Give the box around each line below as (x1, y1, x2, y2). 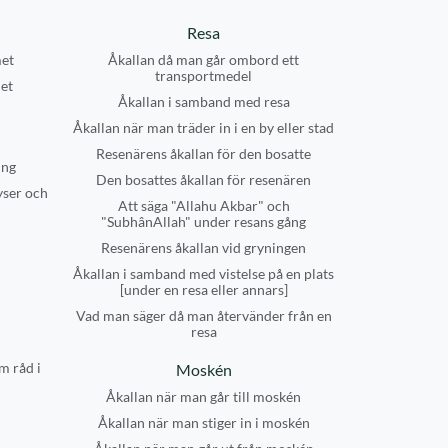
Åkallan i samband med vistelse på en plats (73, 265, 334, 282)
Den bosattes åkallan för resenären (96, 171, 311, 188)
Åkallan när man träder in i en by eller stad (73, 119, 334, 136)
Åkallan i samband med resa (117, 93, 290, 110)
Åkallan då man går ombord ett (108, 51, 299, 68)
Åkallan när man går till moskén (106, 388, 301, 405)
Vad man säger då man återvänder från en (75, 307, 332, 324)
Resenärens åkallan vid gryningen (101, 239, 306, 256)
